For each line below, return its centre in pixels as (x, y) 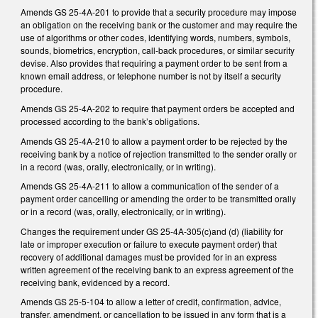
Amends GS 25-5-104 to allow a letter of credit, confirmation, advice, (151, 302)
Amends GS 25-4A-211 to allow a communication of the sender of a (150, 186)
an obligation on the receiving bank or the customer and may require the (159, 25)
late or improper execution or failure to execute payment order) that (149, 243)
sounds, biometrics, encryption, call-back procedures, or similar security (158, 50)
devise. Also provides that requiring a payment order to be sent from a (154, 63)
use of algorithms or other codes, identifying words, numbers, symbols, (155, 38)
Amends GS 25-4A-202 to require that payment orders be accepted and (158, 108)
